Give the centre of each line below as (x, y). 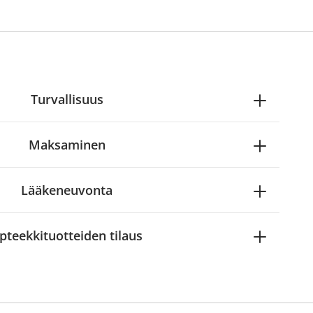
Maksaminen (67, 145)
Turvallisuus (67, 99)
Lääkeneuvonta (67, 190)
